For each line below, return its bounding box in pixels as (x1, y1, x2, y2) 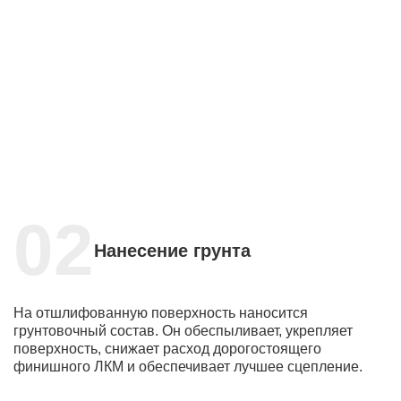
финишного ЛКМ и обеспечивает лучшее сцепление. (13, 358, 363, 374)
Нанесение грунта (94, 240, 251, 260)
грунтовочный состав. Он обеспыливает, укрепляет (13, 322, 353, 338)
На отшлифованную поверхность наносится (13, 304, 308, 320)
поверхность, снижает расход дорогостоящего (13, 340, 321, 356)
